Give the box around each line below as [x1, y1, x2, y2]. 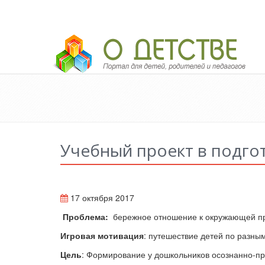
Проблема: [63, 211, 111, 222]
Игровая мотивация [60, 230, 144, 241]
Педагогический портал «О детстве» [53, 34, 202, 46]
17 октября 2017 [68, 192, 134, 203]
